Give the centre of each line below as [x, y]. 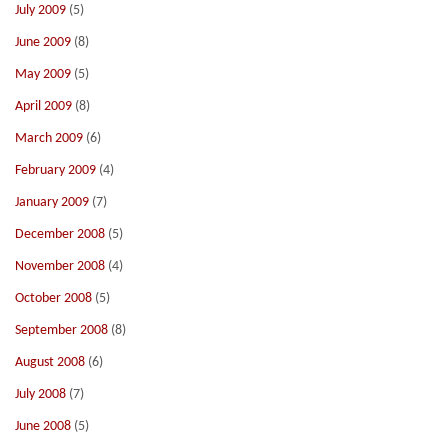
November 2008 [60, 266]
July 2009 [40, 10]
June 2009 [43, 42]
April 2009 [43, 106]
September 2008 [61, 330]
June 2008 [43, 426]
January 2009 [52, 202]
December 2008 [60, 234]
